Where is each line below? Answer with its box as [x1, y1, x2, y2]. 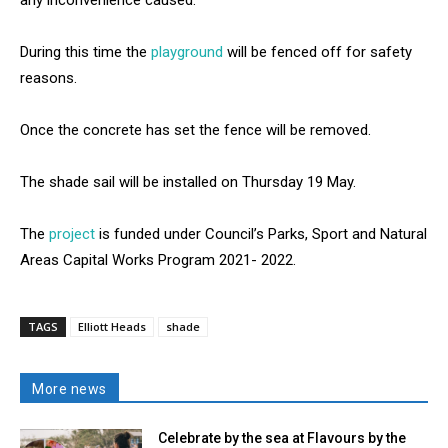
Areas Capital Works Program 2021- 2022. [20, 250, 296, 269]
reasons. [20, 68, 77, 87]
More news [32, 380, 107, 397]
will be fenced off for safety [223, 42, 412, 61]
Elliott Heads [78, 318, 146, 334]
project [49, 224, 95, 243]
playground [147, 42, 223, 61]
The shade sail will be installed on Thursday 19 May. [20, 172, 356, 191]
